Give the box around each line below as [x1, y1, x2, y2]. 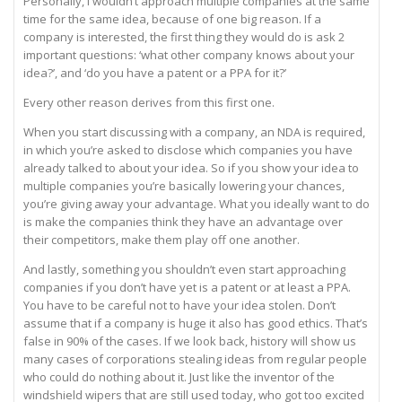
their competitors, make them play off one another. [23, 232, 300, 249]
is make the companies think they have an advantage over [23, 214, 343, 231]
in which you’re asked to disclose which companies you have [23, 142, 353, 159]
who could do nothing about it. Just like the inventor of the [23, 369, 335, 386]
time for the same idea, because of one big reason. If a [23, 11, 321, 28]
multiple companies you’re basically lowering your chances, [23, 178, 345, 195]
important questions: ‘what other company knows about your [23, 47, 354, 64]
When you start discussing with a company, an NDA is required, [23, 124, 365, 141]
